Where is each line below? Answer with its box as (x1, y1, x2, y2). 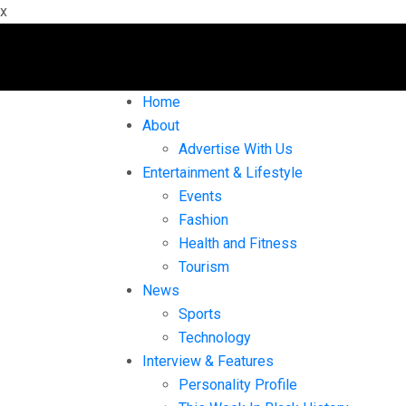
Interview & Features (142, 353, 274, 370)
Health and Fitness (179, 235, 297, 252)
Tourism (179, 258, 229, 275)
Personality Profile (179, 376, 297, 393)
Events (179, 188, 222, 205)
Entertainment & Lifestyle (142, 164, 303, 181)
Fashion (179, 211, 228, 228)
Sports (179, 305, 221, 323)
